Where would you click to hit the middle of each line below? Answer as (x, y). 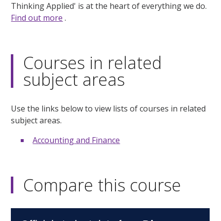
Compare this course (102, 185)
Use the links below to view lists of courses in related (109, 109)
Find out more (37, 18)
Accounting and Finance (76, 140)
